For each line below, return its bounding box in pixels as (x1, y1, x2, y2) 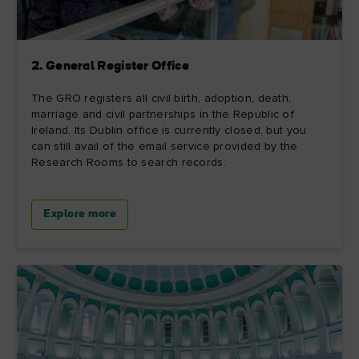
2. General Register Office (31, 59, 189, 73)
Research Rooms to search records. (31, 156, 226, 168)
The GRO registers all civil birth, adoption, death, (31, 92, 292, 104)
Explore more (43, 208, 116, 220)
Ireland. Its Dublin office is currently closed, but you (31, 124, 307, 136)
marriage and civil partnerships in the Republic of (31, 108, 294, 120)
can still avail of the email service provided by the (31, 140, 298, 152)
